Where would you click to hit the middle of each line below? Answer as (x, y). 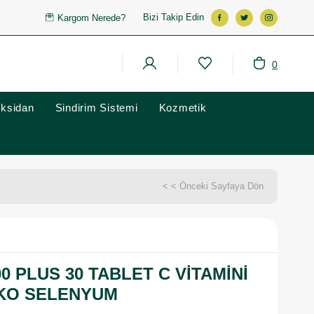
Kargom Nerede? (92, 18)
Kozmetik (183, 108)
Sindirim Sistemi (96, 108)
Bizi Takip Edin (173, 17)
